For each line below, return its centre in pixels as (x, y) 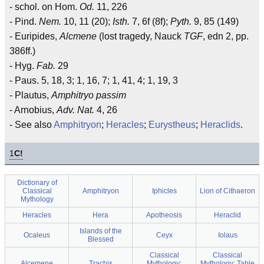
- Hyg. (23, 66)
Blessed (100, 239)
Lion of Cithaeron (227, 191)
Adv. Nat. (75, 110)
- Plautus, (30, 95)
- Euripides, (34, 36)
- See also (32, 125)
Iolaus (227, 235)
